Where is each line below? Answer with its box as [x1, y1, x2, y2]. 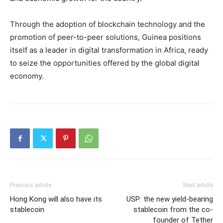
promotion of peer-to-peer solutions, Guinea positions [10, 32, 201, 42]
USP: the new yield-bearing [126, 195, 213, 204]
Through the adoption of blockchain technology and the [10, 19, 205, 29]
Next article [183, 182, 213, 189]
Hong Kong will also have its [10, 195, 102, 204]
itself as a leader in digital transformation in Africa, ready [10, 45, 208, 55]
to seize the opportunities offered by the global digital [10, 58, 200, 68]
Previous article [10, 182, 51, 189]
